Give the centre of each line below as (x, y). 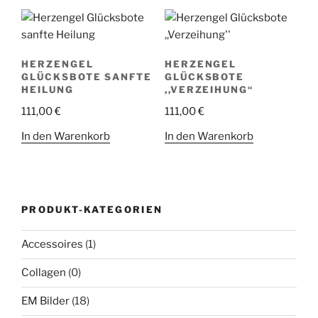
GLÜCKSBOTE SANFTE (87, 76)
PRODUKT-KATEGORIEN (92, 210)
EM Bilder (45, 301)
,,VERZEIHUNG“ (209, 89)
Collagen (44, 273)
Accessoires (52, 245)
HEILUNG (48, 89)
